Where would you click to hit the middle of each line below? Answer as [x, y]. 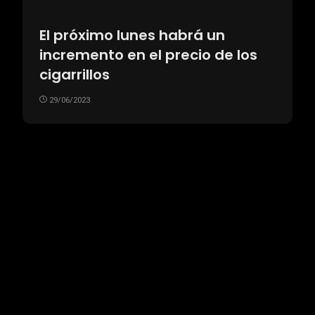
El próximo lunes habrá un [132, 35]
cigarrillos [75, 74]
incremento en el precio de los [148, 54]
